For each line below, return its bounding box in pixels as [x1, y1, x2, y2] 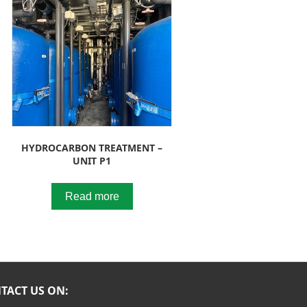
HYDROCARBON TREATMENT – [21, 140, 163, 154]
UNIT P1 [73, 153, 112, 167]
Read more [64, 190, 119, 202]
